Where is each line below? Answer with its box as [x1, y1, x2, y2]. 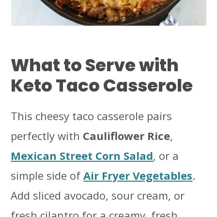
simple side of [11, 168, 84, 183]
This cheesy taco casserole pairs [11, 108, 172, 124]
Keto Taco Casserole [11, 73, 193, 98]
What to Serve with [11, 53, 179, 78]
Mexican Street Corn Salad [11, 148, 154, 163]
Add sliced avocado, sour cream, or [11, 188, 185, 203]
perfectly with [11, 128, 83, 143]
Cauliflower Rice [83, 128, 170, 143]
